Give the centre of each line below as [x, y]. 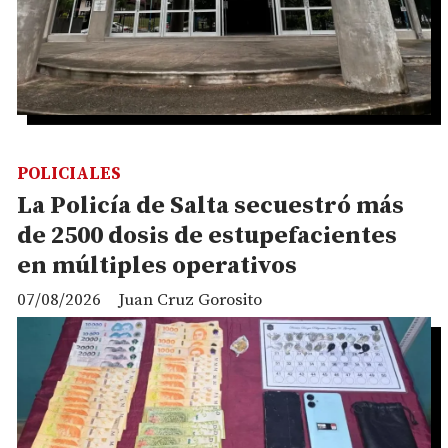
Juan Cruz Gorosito [190, 299]
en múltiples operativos [157, 266]
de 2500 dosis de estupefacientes [207, 236]
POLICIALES [69, 174]
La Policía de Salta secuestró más [210, 206]
